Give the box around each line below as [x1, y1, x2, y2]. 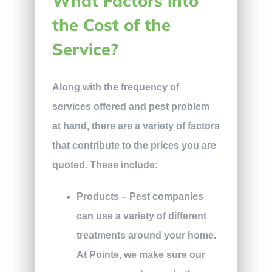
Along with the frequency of [52, 81, 179, 92]
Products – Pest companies [76, 191, 203, 202]
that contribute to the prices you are [52, 140, 216, 151]
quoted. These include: [52, 159, 158, 170]
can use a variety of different [76, 210, 206, 221]
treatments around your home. [76, 229, 216, 240]
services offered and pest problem [52, 101, 209, 112]
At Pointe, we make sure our [76, 249, 205, 260]
